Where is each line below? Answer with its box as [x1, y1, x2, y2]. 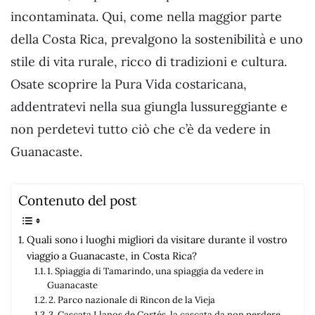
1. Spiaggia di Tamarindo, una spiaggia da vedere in [47, 265, 264, 278]
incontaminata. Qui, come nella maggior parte [11, 8, 282, 25]
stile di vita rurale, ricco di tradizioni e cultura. [11, 53, 287, 70]
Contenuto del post [18, 192, 136, 210]
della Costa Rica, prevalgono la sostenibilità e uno [11, 30, 303, 47]
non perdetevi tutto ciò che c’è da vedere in [11, 120, 271, 137]
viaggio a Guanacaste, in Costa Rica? [26, 249, 197, 263]
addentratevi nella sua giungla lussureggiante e [11, 98, 288, 115]
